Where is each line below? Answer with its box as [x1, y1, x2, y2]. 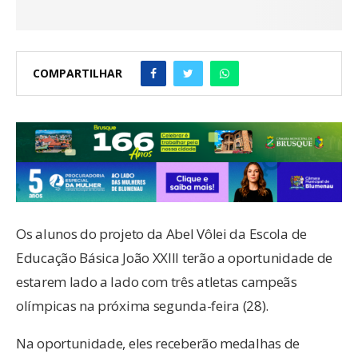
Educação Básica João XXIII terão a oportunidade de [16, 249, 333, 268]
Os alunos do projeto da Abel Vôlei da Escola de [16, 225, 307, 244]
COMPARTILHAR [33, 66, 122, 82]
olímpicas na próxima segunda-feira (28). [16, 296, 269, 316]
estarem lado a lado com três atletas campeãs [16, 272, 297, 292]
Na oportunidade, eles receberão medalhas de [16, 334, 300, 353]
